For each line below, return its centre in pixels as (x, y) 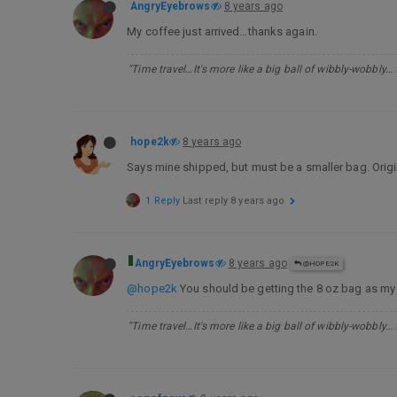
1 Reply (163, 201)
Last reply (207, 201)
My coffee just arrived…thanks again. (222, 31)
